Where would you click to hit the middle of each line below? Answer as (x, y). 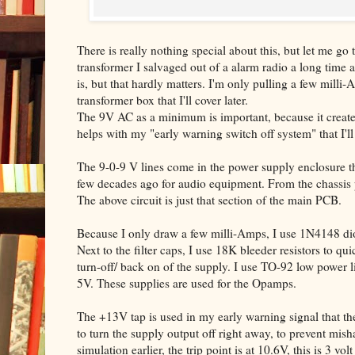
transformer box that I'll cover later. (162, 100)
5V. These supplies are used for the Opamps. (187, 283)
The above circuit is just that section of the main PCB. (209, 200)
